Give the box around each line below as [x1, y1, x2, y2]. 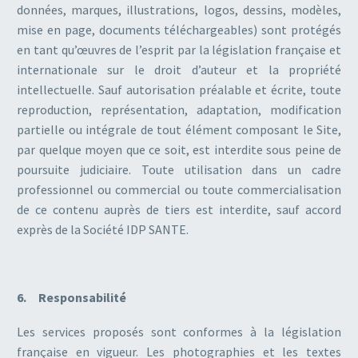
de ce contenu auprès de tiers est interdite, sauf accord [17, 201, 341, 217]
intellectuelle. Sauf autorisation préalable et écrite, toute [17, 81, 341, 97]
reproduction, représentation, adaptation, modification [17, 101, 341, 117]
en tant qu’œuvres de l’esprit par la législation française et [17, 41, 341, 58]
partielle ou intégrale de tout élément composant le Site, [17, 121, 341, 137]
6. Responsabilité [17, 289, 126, 306]
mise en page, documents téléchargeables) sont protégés [17, 21, 341, 38]
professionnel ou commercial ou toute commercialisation [17, 181, 341, 197]
